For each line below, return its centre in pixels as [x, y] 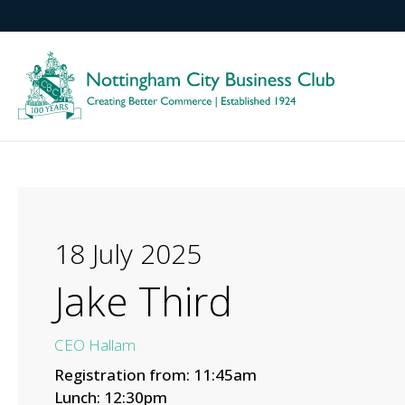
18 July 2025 [128, 253]
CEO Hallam [95, 344]
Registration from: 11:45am [155, 374]
